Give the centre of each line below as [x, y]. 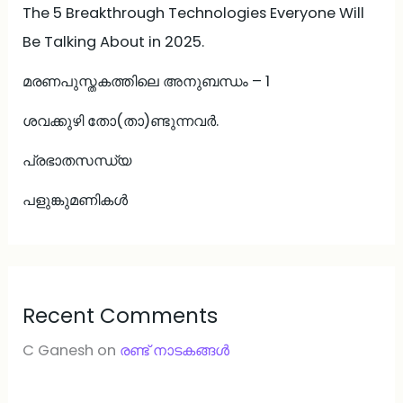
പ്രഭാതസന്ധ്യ [77, 160]
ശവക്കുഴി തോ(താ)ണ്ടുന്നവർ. [121, 121]
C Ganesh [58, 351]
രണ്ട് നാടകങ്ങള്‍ [175, 351]
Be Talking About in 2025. [114, 41]
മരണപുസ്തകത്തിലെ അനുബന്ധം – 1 [147, 81]
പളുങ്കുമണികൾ [76, 200]
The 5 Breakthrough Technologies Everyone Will [194, 13]
